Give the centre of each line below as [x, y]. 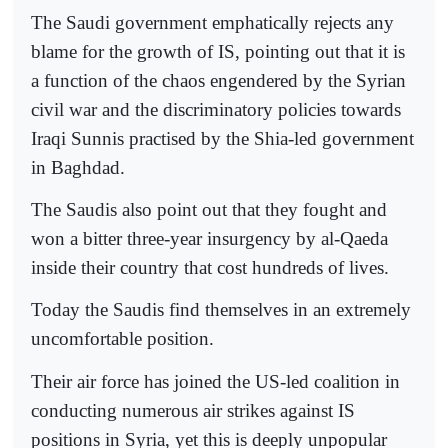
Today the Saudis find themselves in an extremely [221, 310]
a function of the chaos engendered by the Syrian [218, 80]
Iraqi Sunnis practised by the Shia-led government [222, 138]
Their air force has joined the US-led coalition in [215, 381]
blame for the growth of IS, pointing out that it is [218, 51]
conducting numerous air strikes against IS [193, 410]
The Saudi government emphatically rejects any [212, 22]
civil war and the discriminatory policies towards [216, 109]
